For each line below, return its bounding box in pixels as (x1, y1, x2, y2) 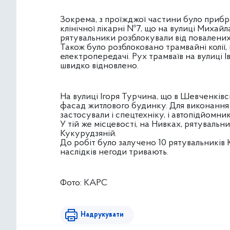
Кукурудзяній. (60, 128, 117, 139)
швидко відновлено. (60, 61, 139, 71)
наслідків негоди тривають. (60, 147, 168, 157)
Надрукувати (81, 210, 124, 219)
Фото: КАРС (60, 178, 107, 188)
